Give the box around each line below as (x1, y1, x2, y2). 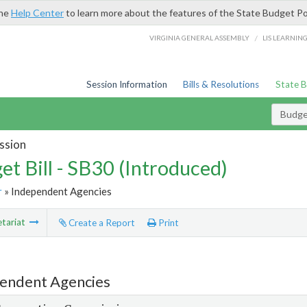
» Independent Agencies (1, 184, 112, 197)
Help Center (11, 7, 64, 19)
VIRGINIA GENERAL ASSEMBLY (149, 33, 250, 42)
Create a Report (66, 217, 135, 229)
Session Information (86, 79, 167, 90)
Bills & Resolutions (183, 79, 260, 90)
